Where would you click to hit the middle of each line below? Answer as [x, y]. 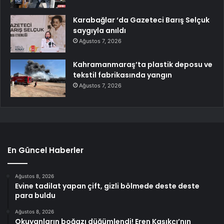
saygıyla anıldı [99, 30]
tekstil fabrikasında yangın [122, 75]
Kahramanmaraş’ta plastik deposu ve [143, 64]
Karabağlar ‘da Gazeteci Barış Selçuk [141, 20]
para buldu [35, 195]
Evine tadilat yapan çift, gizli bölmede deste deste [107, 186]
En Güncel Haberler [45, 150]
